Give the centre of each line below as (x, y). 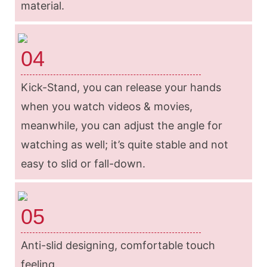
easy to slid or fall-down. (83, 163)
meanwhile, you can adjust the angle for (122, 125)
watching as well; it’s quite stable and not (125, 144)
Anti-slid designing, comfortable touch (118, 245)
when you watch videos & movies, (107, 106)
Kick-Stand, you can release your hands (121, 87)
